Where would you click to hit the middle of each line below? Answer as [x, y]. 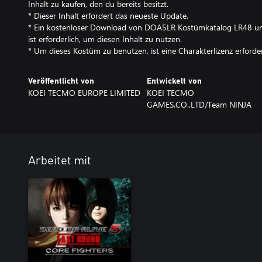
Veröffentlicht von [61, 81]
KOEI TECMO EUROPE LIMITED [84, 93]
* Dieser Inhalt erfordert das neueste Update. [108, 15]
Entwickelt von [174, 81]
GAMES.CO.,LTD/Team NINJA [199, 104]
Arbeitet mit [60, 161]
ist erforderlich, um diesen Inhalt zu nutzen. [105, 39]
